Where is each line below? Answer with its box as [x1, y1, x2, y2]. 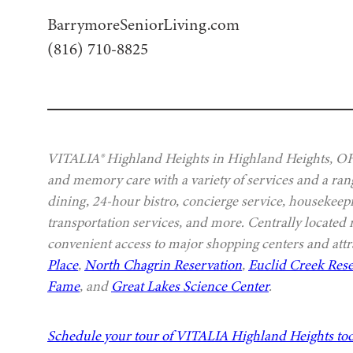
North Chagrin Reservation [84, 255, 242, 275]
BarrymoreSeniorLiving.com [47, 13, 240, 37]
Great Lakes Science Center [111, 277, 269, 296]
